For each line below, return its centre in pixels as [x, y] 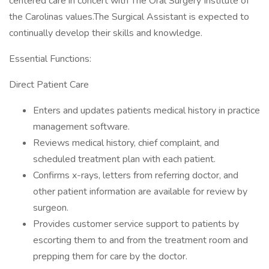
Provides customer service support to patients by [136, 224]
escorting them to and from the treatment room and [141, 240]
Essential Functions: [50, 59]
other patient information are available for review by [140, 192]
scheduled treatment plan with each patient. [124, 159]
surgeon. [51, 208]
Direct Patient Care [49, 85]
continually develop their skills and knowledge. [106, 33]
